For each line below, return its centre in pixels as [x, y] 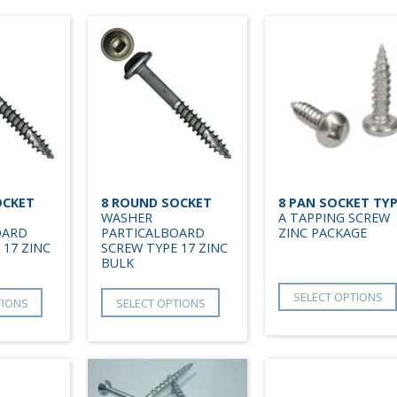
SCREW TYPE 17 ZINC [164, 248]
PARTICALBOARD [153, 233]
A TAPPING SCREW [334, 218]
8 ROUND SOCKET [156, 203]
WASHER [127, 218]
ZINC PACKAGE [323, 233]
